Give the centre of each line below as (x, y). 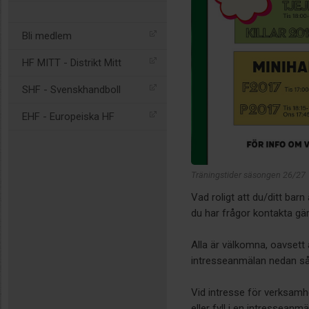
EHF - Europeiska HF (68, 117)
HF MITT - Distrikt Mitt (72, 63)
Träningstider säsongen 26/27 (248, 175)
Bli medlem (47, 36)
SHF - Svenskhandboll (71, 90)
